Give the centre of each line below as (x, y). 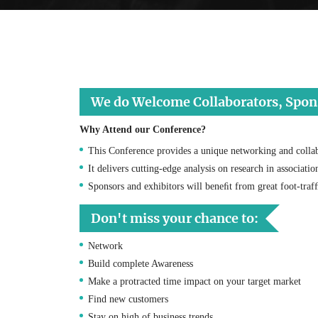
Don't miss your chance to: (175, 218)
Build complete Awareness (141, 263)
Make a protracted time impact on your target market (194, 281)
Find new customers (128, 299)
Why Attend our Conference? (143, 129)
